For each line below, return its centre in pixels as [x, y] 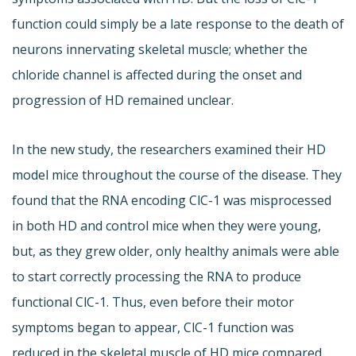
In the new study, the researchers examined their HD [169, 150]
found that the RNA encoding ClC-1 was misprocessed [172, 201]
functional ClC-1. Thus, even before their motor [153, 302]
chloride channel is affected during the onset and [157, 75]
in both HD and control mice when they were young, [166, 226]
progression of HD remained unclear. [123, 101]
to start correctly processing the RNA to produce [157, 277]
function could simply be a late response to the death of [178, 24]
